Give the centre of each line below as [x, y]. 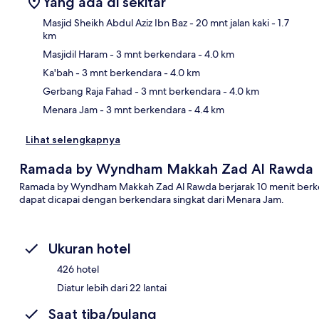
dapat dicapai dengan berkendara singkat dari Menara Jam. [151, 200]
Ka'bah [58, 73]
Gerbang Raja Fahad [88, 91]
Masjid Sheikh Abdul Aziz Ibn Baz [115, 23]
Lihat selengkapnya [73, 140]
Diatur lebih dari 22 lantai [112, 288]
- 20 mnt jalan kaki [228, 23]
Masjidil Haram [75, 54]
